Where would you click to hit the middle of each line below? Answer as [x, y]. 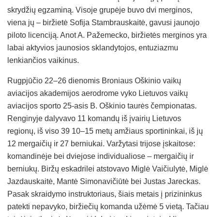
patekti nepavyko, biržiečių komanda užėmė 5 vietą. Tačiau [108, 206]
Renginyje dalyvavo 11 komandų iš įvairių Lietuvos [94, 118]
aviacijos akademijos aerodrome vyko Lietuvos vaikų [98, 93]
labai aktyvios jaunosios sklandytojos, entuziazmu [93, 47]
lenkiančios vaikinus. [43, 60]
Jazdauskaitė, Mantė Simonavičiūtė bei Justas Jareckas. [104, 181]
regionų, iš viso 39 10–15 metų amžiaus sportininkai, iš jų [105, 131]
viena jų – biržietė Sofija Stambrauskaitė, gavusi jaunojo [103, 22]
